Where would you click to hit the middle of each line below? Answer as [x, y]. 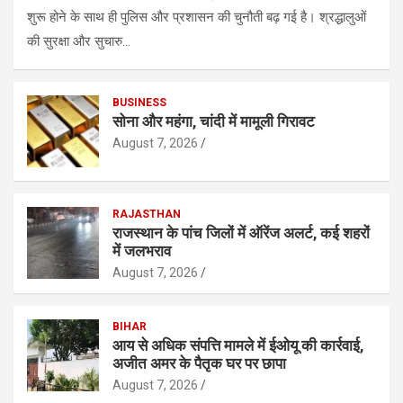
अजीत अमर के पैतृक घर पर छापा [199, 363]
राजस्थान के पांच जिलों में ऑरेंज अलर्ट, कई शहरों [241, 233]
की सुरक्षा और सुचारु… [79, 41]
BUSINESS [139, 102]
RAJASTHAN [147, 214]
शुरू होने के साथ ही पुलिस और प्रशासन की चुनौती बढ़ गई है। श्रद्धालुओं [197, 17]
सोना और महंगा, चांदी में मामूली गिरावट [214, 121]
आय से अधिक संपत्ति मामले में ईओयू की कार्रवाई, [238, 345]
